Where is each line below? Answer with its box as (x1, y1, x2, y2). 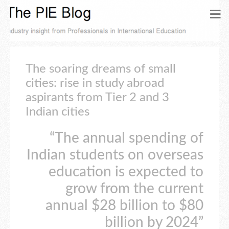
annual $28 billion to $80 (45, 198, 203, 213)
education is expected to (49, 165, 203, 179)
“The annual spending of (50, 131, 203, 146)
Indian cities (26, 106, 89, 118)
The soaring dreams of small (26, 63, 176, 75)
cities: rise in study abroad (26, 77, 164, 89)
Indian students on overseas (27, 148, 203, 163)
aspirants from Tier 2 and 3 (26, 91, 169, 104)
